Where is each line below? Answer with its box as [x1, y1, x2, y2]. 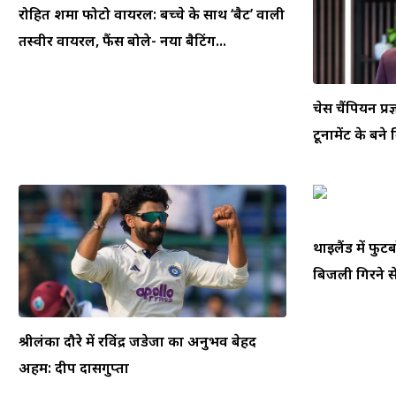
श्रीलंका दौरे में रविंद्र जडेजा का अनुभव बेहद [19, 331, 256, 351]
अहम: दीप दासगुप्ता [19, 357, 129, 377]
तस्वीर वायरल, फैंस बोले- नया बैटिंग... [19, 30, 226, 50]
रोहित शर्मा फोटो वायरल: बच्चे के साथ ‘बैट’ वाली [19, 4, 285, 24]
